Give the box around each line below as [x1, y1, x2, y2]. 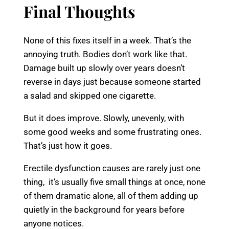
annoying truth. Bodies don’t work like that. [24, 49, 187, 59]
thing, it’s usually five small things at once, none [24, 176, 205, 187]
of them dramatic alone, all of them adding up [24, 190, 198, 201]
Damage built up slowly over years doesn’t [24, 62, 185, 73]
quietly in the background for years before [24, 204, 185, 215]
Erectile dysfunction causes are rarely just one [24, 163, 200, 173]
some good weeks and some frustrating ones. [24, 126, 201, 137]
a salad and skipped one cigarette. [24, 90, 156, 101]
